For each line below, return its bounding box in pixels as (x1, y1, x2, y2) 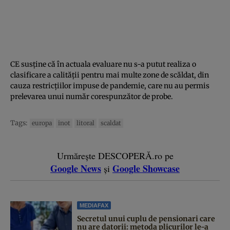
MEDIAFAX (80, 202, 108, 208)
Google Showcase (112, 161, 180, 175)
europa (32, 119, 52, 127)
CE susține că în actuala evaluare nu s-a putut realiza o (10, 59, 196, 69)
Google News (50, 161, 101, 175)
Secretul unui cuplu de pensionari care (77, 214, 215, 223)
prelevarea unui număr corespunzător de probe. (10, 91, 173, 101)
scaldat (101, 119, 121, 127)
